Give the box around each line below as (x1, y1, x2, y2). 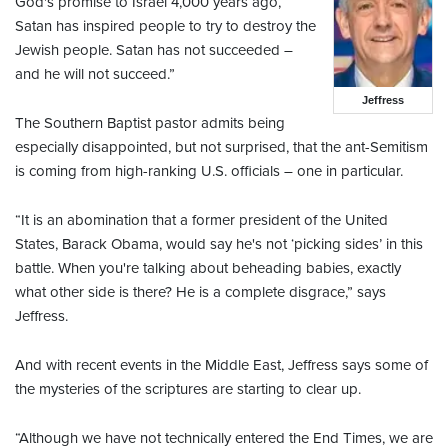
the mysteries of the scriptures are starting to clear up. (15, 380, 361, 399)
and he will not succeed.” (15, 65, 175, 84)
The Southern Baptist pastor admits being (15, 114, 285, 133)
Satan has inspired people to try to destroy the (15, 17, 316, 36)
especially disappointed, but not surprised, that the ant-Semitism (15, 138, 428, 157)
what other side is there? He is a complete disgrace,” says (15, 283, 386, 302)
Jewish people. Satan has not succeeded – (15, 41, 293, 60)
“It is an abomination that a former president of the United (15, 211, 388, 230)
